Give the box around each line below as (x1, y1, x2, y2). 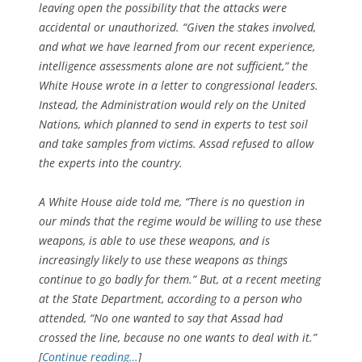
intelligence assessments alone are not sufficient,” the (39, 57, 308, 74)
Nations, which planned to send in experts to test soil (39, 116, 308, 132)
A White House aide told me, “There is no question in (39, 193, 305, 209)
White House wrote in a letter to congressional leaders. (39, 77, 318, 93)
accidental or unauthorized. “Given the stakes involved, (39, 19, 316, 35)
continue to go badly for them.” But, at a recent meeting (39, 271, 321, 287)
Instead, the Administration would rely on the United (39, 96, 305, 112)
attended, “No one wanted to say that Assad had (39, 309, 283, 326)
